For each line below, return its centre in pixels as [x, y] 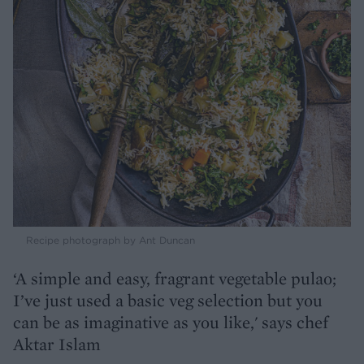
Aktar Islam [57, 344]
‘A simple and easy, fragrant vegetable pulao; [175, 279]
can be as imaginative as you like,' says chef [171, 323]
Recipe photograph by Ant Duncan [110, 240]
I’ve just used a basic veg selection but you [168, 301]
